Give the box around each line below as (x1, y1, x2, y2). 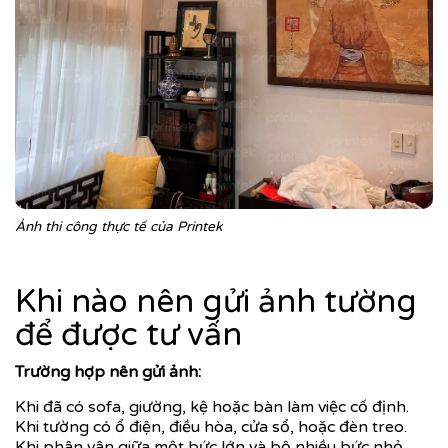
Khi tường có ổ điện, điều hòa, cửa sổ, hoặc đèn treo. (15, 416, 407, 437)
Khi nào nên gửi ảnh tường (15, 282, 417, 321)
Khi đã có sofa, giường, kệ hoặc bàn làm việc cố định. (15, 396, 409, 417)
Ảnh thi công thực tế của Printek (15, 218, 222, 235)
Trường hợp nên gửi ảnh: (15, 361, 201, 382)
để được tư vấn (15, 315, 242, 354)
